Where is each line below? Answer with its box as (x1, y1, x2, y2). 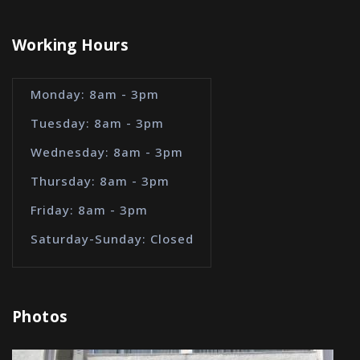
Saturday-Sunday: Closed (30, 231, 194, 247)
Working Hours (12, 35, 129, 55)
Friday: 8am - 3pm (30, 202, 148, 218)
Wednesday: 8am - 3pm (30, 144, 183, 160)
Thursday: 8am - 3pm (30, 173, 170, 189)
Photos (12, 306, 68, 327)
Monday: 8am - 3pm (30, 86, 159, 102)
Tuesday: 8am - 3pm (30, 115, 164, 131)
